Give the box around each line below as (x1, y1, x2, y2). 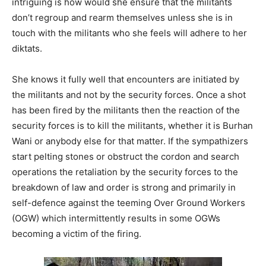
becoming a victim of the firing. (12, 227, 141, 239)
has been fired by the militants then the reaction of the (12, 104, 240, 116)
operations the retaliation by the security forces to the (12, 166, 238, 178)
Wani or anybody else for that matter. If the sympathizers (12, 135, 248, 147)
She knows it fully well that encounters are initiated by (12, 73, 239, 85)
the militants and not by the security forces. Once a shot (12, 88, 246, 100)
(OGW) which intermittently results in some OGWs (12, 212, 220, 224)
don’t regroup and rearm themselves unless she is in (12, 11, 233, 23)
